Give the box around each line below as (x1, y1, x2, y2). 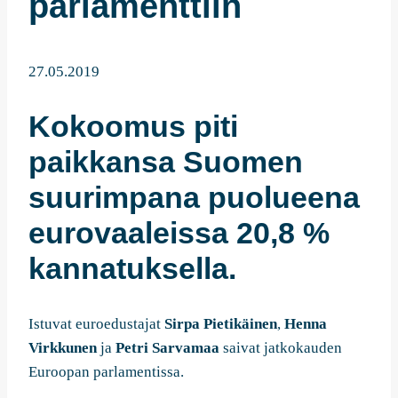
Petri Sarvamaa (115, 338, 219, 356)
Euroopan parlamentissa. (28, 362, 184, 380)
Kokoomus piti (28, 109, 238, 144)
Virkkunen (28, 338, 97, 356)
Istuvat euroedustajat (28, 314, 164, 332)
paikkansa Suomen (28, 145, 303, 179)
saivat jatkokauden (219, 338, 342, 356)
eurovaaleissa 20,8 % (28, 216, 330, 251)
